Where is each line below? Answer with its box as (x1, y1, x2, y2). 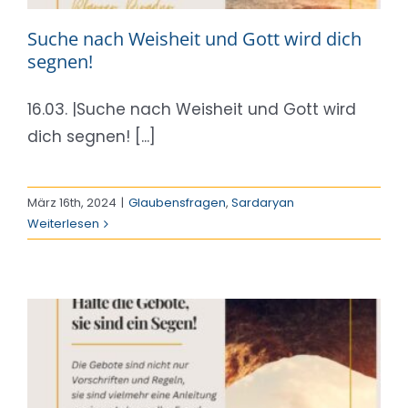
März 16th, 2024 (27, 194, 117, 212)
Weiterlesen (27, 215, 99, 233)
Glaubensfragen (128, 194, 226, 212)
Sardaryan (231, 194, 294, 212)
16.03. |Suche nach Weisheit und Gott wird (27, 98, 356, 121)
